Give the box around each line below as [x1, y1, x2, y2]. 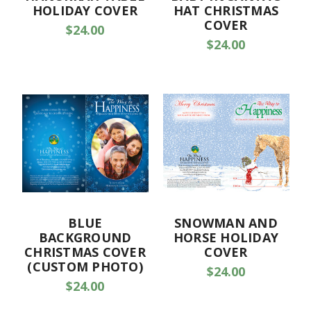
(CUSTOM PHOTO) [27, 258, 143, 276]
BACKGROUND [38, 229, 132, 246]
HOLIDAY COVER [32, 2, 138, 19]
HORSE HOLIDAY [173, 229, 279, 246]
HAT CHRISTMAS [173, 2, 279, 19]
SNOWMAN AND [174, 215, 278, 232]
